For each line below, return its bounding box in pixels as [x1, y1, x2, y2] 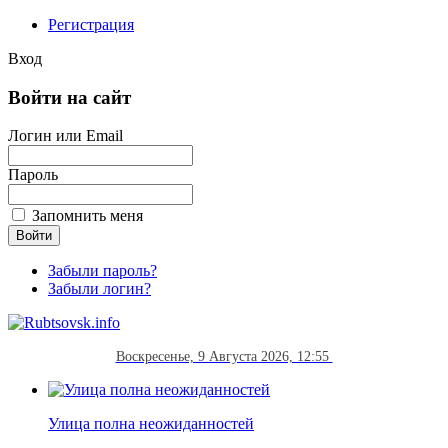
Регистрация [48, 16, 134, 33]
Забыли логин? [48, 280, 151, 298]
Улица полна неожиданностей [48, 415, 254, 433]
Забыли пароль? [48, 262, 157, 280]
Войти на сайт [8, 86, 131, 108]
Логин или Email [8, 127, 123, 145]
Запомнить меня [28, 207, 143, 225]
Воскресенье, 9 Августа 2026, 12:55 [115, 348, 333, 365]
